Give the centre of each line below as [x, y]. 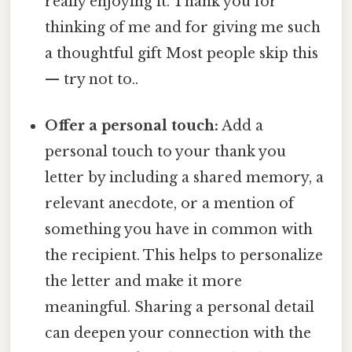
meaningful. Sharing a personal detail [180, 308]
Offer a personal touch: [132, 126]
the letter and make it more [144, 282]
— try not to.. [92, 80]
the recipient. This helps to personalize [184, 256]
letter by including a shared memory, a [185, 178]
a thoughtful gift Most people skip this [182, 54]
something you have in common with [179, 230]
